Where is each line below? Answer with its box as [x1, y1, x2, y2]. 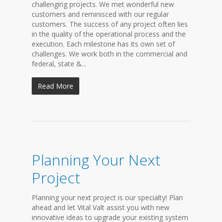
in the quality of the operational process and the [32, 29, 186, 39]
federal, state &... [32, 59, 86, 68]
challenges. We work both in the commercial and [32, 49, 187, 58]
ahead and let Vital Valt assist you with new [32, 203, 169, 212]
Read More [38, 81, 73, 91]
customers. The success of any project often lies [32, 19, 188, 29]
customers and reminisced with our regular [32, 9, 169, 19]
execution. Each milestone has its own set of [32, 39, 175, 49]
